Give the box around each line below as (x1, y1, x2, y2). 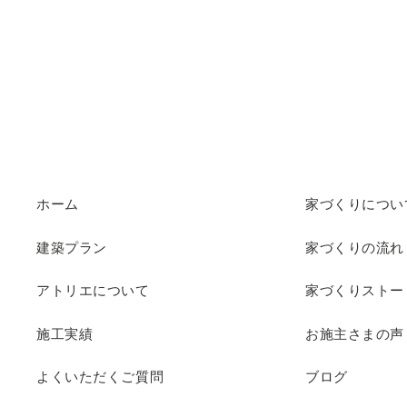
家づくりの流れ (305, 238, 404, 256)
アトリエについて (36, 282, 150, 300)
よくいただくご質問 (36, 368, 164, 386)
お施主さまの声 (305, 324, 404, 342)
